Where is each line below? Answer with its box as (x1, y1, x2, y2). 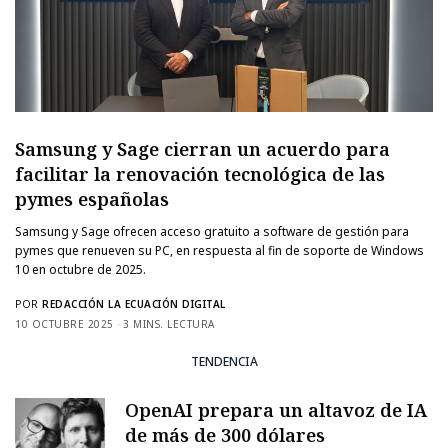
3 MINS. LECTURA (123, 316, 215, 331)
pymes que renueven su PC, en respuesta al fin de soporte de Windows (15, 241, 425, 259)
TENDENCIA (190, 353, 258, 371)
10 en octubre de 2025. (15, 260, 147, 278)
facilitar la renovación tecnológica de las (15, 161, 385, 186)
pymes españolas (15, 186, 169, 211)
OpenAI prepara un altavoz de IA (125, 398, 427, 423)
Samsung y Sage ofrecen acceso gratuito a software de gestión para (15, 222, 410, 240)
